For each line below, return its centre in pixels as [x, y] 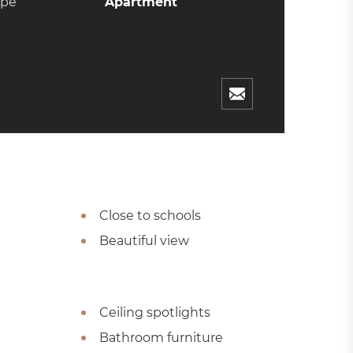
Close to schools [150, 215]
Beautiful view [144, 240]
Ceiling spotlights [154, 312]
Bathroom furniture [161, 337]
